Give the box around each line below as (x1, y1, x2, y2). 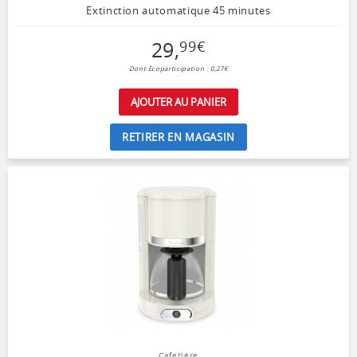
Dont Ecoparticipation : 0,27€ (128, 65, 229, 73)
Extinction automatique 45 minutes (86, 3, 271, 18)
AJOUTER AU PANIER (131, 95, 226, 110)
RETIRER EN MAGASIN (122, 130, 235, 145)
